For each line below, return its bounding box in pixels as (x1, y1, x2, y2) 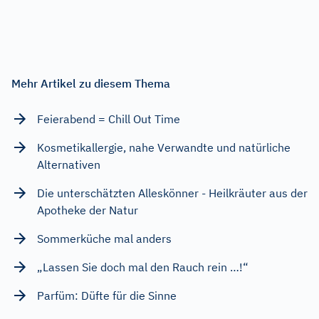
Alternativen (37, 157, 100, 172)
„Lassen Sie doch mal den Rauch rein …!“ (37, 259, 249, 274)
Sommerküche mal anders (37, 231, 172, 246)
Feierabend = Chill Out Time (37, 111, 180, 126)
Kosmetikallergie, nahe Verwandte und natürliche (37, 140, 291, 155)
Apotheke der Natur (37, 202, 138, 217)
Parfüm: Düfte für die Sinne (37, 288, 177, 303)
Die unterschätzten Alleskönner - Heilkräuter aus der (37, 185, 308, 200)
